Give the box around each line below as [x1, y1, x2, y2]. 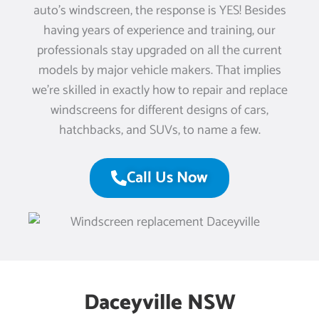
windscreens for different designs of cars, [51, 99, 268, 121]
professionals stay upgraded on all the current [37, 39, 282, 61]
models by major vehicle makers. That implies [38, 59, 281, 81]
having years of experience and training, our [43, 19, 276, 41]
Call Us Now [127, 164, 208, 191]
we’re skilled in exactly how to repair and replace [31, 79, 288, 101]
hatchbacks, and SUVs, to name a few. [58, 119, 261, 141]
